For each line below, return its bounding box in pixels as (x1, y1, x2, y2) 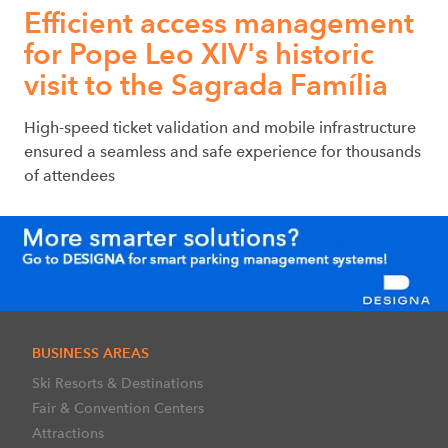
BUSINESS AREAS (32, 343, 149, 362)
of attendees (24, 165, 115, 185)
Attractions (32, 423, 104, 442)
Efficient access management (24, 4, 414, 40)
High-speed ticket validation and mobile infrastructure (24, 117, 416, 137)
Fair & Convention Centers (32, 398, 204, 417)
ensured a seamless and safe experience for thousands (24, 141, 421, 161)
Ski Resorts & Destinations (32, 373, 203, 392)
